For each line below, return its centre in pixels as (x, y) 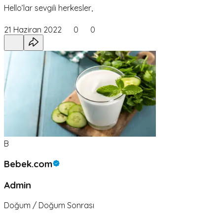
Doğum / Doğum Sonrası (49, 205)
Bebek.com (28, 164)
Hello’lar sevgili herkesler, (48, 8)
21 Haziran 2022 (33, 30)
